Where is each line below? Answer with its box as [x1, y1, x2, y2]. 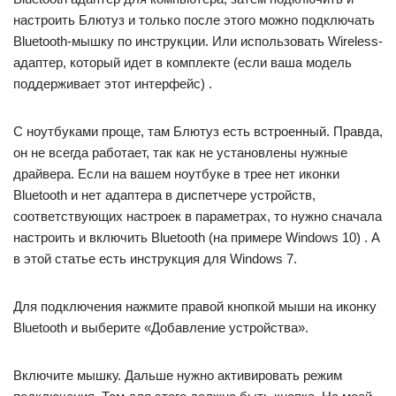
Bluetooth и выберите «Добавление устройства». [13, 319, 308, 335]
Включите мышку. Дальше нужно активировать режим [13, 367, 342, 383]
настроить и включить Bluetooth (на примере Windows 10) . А [13, 229, 380, 245]
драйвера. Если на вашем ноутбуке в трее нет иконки [13, 165, 339, 181]
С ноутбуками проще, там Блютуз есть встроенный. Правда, [13, 123, 383, 139]
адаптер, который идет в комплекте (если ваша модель [13, 54, 352, 70]
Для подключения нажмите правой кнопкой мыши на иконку [13, 298, 377, 314]
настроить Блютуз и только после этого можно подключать [13, 11, 375, 27]
